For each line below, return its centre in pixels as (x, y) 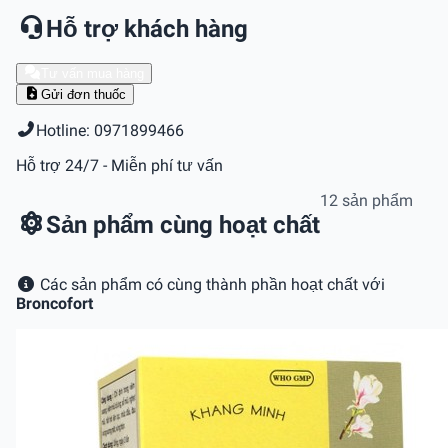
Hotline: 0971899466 (110, 131)
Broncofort (54, 304)
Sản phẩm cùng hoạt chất (183, 225)
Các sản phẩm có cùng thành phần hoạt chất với (210, 285)
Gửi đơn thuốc (83, 95)
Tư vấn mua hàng (92, 74)
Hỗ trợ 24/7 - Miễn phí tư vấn (119, 166)
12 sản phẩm (366, 201)
